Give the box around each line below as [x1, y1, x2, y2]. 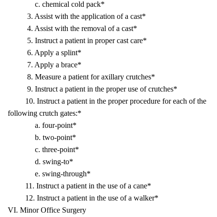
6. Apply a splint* [8, 48, 81, 57]
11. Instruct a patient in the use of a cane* [8, 182, 151, 190]
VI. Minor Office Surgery [8, 206, 86, 214]
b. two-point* [8, 133, 76, 141]
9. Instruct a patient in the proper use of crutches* [8, 85, 177, 93]
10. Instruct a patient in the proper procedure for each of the [8, 97, 206, 105]
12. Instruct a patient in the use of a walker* [8, 194, 158, 202]
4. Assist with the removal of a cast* [8, 24, 137, 32]
